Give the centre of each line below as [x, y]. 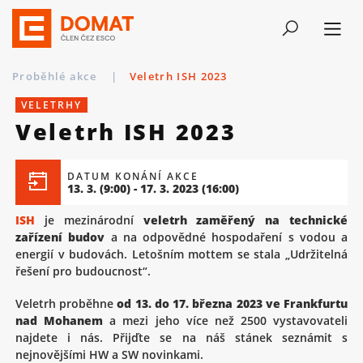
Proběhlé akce [56, 77]
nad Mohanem [60, 320]
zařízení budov [60, 237]
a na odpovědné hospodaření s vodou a [226, 237]
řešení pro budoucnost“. [83, 271]
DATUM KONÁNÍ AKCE [132, 176]
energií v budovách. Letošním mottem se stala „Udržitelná [181, 254]
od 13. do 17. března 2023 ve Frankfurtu [233, 303]
